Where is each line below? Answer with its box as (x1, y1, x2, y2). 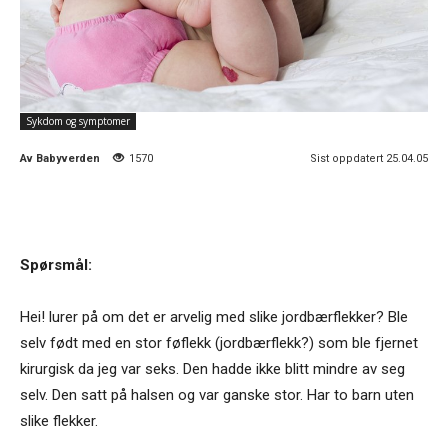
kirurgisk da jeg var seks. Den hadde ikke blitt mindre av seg (20, 359, 405, 378)
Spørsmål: (20, 255, 92, 274)
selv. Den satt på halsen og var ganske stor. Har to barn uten (20, 385, 414, 404)
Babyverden (36, 151, 100, 165)
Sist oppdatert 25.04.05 (310, 151, 428, 165)
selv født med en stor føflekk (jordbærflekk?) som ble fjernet (20, 333, 418, 352)
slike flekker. (20, 411, 98, 430)
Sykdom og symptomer (26, 113, 130, 128)
